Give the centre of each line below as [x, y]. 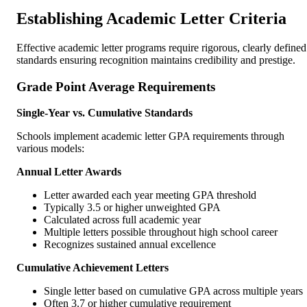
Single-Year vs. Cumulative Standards [105, 113]
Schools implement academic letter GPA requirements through [150, 136]
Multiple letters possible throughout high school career [161, 232]
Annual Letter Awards [69, 172]
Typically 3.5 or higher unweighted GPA [132, 208]
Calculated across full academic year [122, 220]
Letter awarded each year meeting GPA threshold [150, 195]
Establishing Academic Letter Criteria [151, 18]
